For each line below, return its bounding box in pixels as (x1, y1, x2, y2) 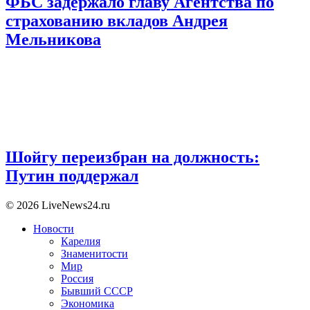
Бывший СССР (61, 285, 133, 298)
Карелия (61, 235, 100, 248)
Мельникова (6, 30, 101, 48)
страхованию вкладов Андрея (6, 11, 228, 30)
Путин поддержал (6, 167, 138, 185)
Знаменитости (61, 248, 128, 260)
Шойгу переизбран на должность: (6, 148, 259, 167)
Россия (61, 273, 93, 285)
